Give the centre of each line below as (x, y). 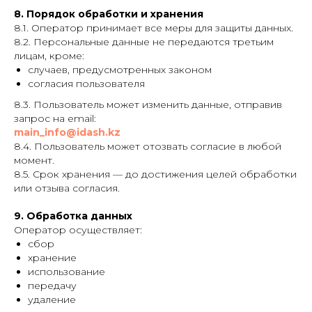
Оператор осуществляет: (78, 230)
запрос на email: (55, 118)
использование (67, 272)
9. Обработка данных (73, 216)
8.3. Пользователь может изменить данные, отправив (148, 104)
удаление (52, 299)
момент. (34, 160)
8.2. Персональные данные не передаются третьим (144, 42)
